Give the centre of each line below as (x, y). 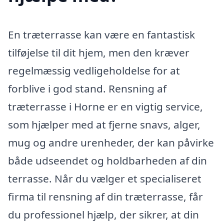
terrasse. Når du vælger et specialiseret (105, 178)
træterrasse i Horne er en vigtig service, (105, 106)
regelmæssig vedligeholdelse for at (94, 70)
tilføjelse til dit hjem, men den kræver (99, 52)
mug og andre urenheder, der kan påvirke (111, 142)
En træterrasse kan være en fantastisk (101, 34)
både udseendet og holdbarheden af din (107, 160)
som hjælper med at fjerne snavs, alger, (104, 124)
